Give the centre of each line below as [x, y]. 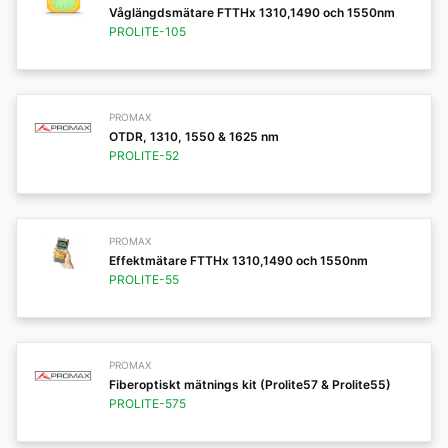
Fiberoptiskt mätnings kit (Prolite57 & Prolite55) [250, 384]
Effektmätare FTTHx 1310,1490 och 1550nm [238, 260]
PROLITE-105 [147, 31]
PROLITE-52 [144, 155]
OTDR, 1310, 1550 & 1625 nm [194, 136]
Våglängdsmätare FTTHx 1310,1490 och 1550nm [252, 12]
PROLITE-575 [147, 403]
